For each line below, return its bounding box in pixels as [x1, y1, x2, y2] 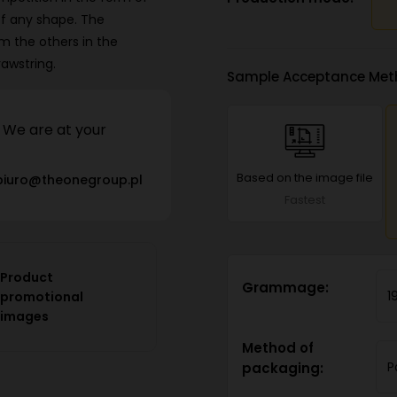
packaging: [241, 359, 323, 378]
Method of [241, 339, 314, 357]
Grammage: [241, 277, 329, 297]
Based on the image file [236, 169, 373, 186]
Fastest [284, 191, 325, 208]
